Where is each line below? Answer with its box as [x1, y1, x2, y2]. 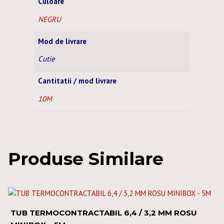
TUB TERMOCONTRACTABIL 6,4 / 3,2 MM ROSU [10, 208, 197, 218]
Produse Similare [8, 148, 163, 170]
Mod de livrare [37, 36, 86, 46]
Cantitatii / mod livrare [37, 76, 116, 86]
